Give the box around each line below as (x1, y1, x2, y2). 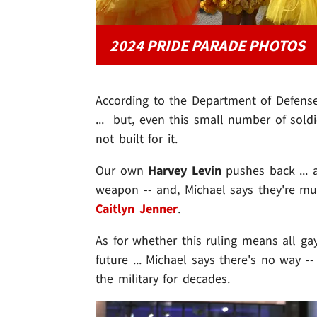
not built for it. (96, 129, 178, 146)
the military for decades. (96, 270, 230, 287)
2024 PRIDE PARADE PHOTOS (110, 35, 305, 55)
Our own (96, 161, 149, 178)
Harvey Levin (148, 161, 221, 178)
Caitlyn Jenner (96, 200, 178, 217)
